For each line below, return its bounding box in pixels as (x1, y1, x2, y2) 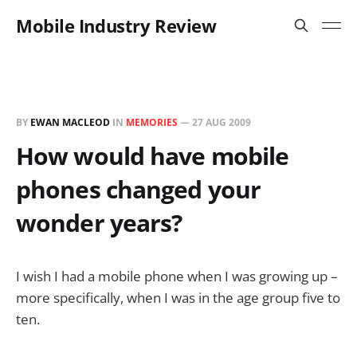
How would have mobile (16, 139, 289, 172)
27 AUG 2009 (192, 116, 251, 129)
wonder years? (16, 206, 182, 239)
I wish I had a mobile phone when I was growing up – (16, 267, 338, 285)
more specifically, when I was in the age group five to (16, 288, 340, 307)
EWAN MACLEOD (30, 116, 110, 129)
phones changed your (16, 173, 261, 206)
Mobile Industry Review (16, 14, 217, 37)
